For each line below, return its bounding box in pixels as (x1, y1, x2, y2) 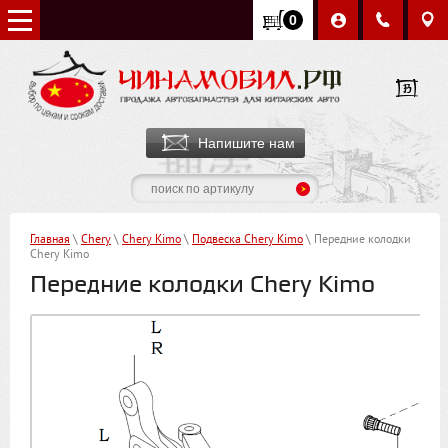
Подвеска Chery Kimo (192, 233, 303, 249)
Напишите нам (197, 135, 295, 152)
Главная (30, 233, 70, 249)
